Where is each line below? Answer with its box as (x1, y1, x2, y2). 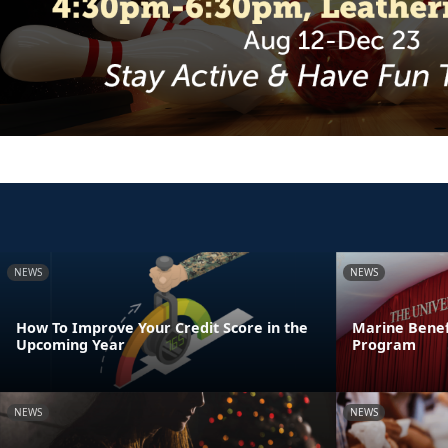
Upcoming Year (16, 334, 129, 354)
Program (352, 334, 416, 354)
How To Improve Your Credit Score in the (16, 317, 308, 337)
